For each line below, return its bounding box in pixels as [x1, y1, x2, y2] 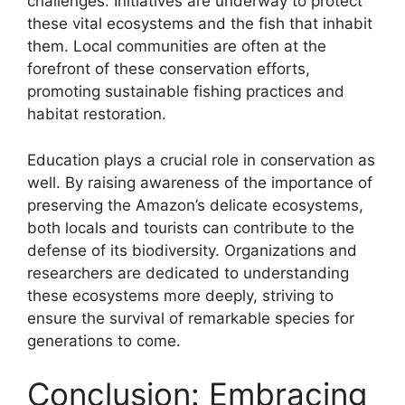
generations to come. [27, 331, 181, 350]
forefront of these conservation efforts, [27, 60, 310, 79]
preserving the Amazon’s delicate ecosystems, [27, 195, 363, 214]
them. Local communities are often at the [27, 37, 326, 56]
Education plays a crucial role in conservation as [27, 150, 375, 169]
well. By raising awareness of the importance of [27, 173, 372, 192]
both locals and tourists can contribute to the [27, 218, 354, 237]
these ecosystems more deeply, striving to [27, 286, 334, 305]
